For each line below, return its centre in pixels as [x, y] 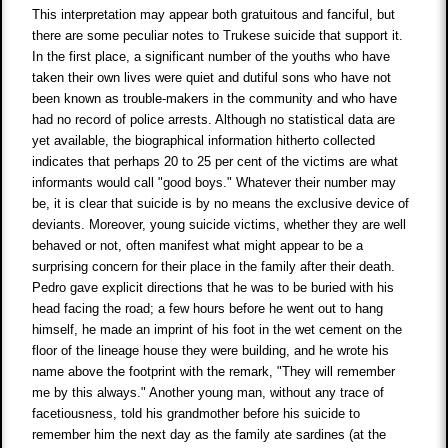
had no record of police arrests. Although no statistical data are [214, 119]
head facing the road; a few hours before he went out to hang [208, 308]
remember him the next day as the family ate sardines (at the [209, 434]
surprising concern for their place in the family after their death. [214, 266]
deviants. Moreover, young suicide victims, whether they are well [219, 224]
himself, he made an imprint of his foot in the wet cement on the [217, 329]
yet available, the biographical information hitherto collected [204, 140]
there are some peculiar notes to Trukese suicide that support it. [218, 35]
